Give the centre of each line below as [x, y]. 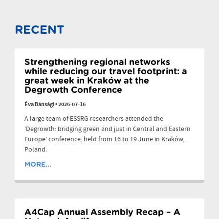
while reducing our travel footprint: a [106, 72]
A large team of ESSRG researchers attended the [94, 119]
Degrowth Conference [73, 91]
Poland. [36, 150]
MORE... [38, 165]
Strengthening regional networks [97, 63]
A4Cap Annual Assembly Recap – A [102, 213]
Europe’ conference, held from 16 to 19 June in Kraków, [104, 140]
